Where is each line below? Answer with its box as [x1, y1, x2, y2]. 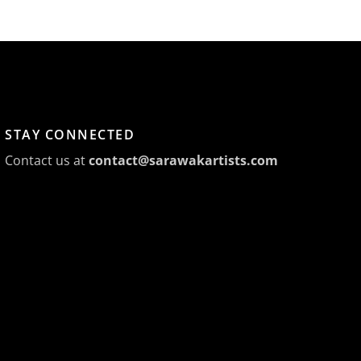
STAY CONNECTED [5, 126, 135, 144]
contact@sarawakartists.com [89, 151, 279, 170]
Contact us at [5, 151, 89, 170]
